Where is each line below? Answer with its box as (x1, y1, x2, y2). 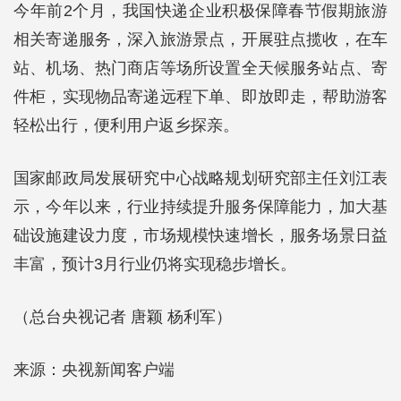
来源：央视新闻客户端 (13, 361, 175, 379)
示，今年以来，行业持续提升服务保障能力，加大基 (13, 198, 388, 216)
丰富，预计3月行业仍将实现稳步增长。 (13, 255, 296, 273)
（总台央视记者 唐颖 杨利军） (13, 308, 232, 326)
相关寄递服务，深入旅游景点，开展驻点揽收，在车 (13, 30, 388, 48)
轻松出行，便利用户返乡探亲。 (13, 116, 239, 134)
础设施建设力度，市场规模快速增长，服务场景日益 (13, 226, 388, 244)
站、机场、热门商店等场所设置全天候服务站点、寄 (13, 59, 388, 77)
